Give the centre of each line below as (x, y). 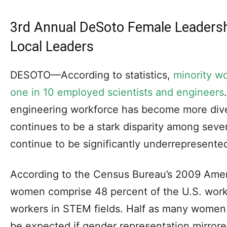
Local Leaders (52, 46)
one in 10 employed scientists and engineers (117, 92)
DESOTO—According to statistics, (92, 75)
